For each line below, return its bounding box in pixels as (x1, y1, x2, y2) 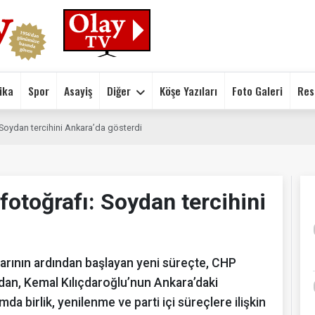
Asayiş (64, 82, 92, 99)
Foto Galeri (232, 82, 283, 99)
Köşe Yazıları (160, 82, 217, 99)
